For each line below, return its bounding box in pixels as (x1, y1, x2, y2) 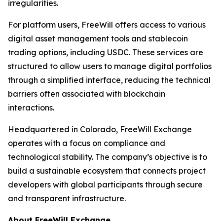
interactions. (8, 103, 54, 113)
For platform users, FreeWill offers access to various (8, 20, 206, 30)
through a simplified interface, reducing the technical (8, 75, 211, 85)
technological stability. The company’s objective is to (8, 152, 207, 162)
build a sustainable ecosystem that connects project (8, 166, 206, 176)
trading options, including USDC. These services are (8, 47, 203, 58)
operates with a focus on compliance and (8, 138, 165, 148)
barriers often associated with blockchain (8, 89, 165, 99)
